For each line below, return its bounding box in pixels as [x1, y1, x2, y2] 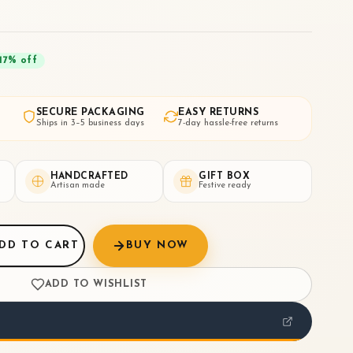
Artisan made [50, 181, 105, 191]
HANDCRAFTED [50, 172, 128, 182]
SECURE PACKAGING [35, 107, 145, 117]
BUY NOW [125, 240, 189, 251]
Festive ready [199, 181, 251, 191]
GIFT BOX [199, 172, 251, 182]
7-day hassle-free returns [178, 117, 279, 128]
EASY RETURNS [178, 107, 259, 117]
